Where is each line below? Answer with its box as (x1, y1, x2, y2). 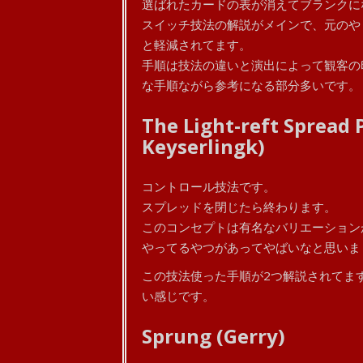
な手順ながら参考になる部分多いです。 (141, 77, 361, 93)
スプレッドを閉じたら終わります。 (141, 199, 336, 215)
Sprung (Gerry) (141, 322, 285, 349)
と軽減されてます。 (141, 36, 251, 53)
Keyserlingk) (141, 133, 265, 160)
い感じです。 (141, 288, 215, 304)
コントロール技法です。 (141, 178, 275, 194)
